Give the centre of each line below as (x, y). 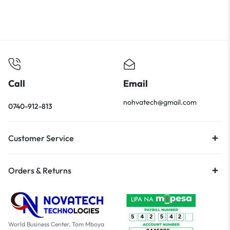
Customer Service (41, 138)
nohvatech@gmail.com (160, 102)
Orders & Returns (40, 170)
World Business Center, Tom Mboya (56, 224)
